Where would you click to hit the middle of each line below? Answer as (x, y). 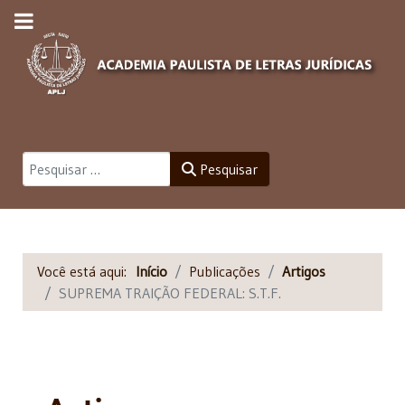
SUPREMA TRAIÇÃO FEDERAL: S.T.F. (170, 292)
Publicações (225, 271)
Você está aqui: (86, 271)
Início (151, 271)
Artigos (304, 271)
